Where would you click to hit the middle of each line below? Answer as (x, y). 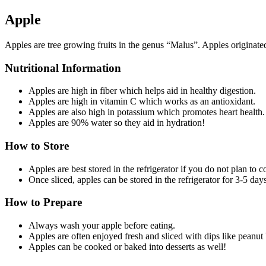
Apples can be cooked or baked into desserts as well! (127, 247)
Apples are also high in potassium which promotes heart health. (147, 112)
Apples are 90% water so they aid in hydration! (117, 123)
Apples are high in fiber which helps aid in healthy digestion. (142, 91)
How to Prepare (43, 202)
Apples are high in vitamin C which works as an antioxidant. (142, 102)
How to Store (37, 145)
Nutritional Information (63, 68)
